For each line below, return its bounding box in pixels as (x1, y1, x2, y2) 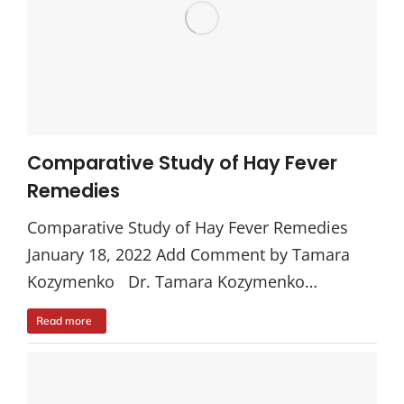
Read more (36, 314, 92, 328)
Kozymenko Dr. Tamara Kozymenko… (27, 271, 317, 293)
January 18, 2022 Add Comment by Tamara (27, 243, 350, 266)
